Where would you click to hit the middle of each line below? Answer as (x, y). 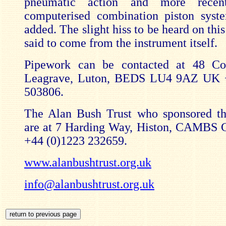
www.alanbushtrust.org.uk (88, 162)
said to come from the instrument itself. (121, 43)
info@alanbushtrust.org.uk (89, 184)
